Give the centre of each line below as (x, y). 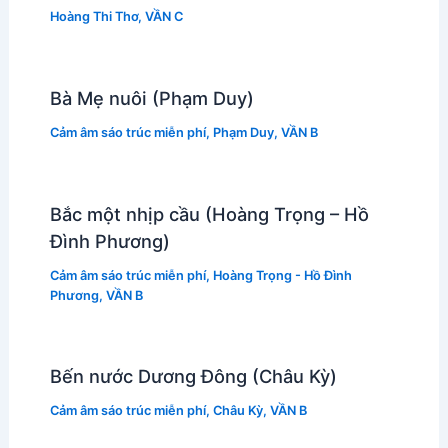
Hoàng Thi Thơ (93, 17)
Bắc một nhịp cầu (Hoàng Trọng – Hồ (209, 213)
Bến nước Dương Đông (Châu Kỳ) (193, 376)
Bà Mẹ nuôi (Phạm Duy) (151, 97)
